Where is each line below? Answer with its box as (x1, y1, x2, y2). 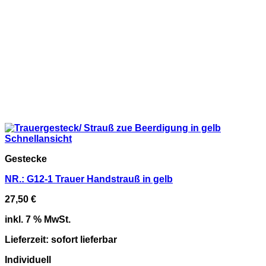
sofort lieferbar (51, 235, 117, 245)
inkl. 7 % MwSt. (5, 214, 71, 224)
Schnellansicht (5, 134, 72, 144)
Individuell (5, 255, 51, 265)
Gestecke (5, 154, 47, 164)
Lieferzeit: (5, 235, 51, 245)
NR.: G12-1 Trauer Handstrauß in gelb (5, 174, 173, 184)
